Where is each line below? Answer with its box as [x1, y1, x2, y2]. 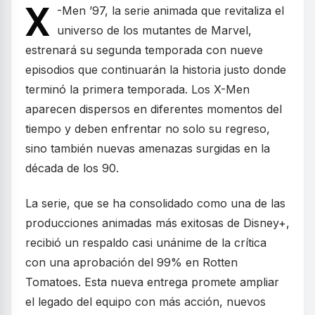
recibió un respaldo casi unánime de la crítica [25, 236, 266, 250]
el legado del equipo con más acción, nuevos [25, 295, 266, 309]
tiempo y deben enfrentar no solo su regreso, [25, 122, 270, 136]
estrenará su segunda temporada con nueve [25, 43, 263, 58]
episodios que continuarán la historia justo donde [25, 63, 286, 77]
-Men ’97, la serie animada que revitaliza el [57, 4, 284, 18]
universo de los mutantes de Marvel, [57, 23, 252, 38]
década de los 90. [25, 161, 119, 176]
